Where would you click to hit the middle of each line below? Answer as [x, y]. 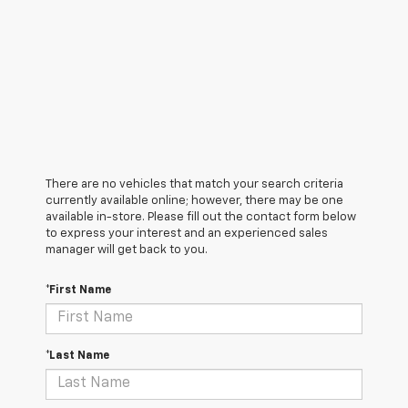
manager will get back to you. [127, 250]
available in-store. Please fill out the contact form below [201, 217]
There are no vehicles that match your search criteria [194, 184]
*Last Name [77, 356]
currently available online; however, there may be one [194, 200]
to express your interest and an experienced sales [187, 233]
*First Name [78, 290]
